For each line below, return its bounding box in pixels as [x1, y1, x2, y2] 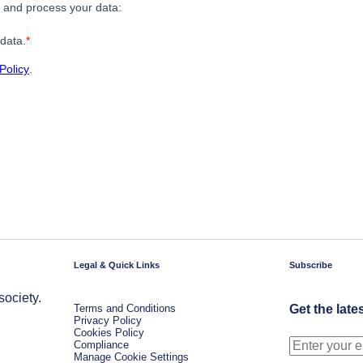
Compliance [74, 339, 129, 351]
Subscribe [289, 260, 332, 270]
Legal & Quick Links [74, 260, 160, 270]
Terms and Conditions [74, 302, 176, 314]
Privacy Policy [74, 314, 142, 327]
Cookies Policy [74, 327, 144, 339]
